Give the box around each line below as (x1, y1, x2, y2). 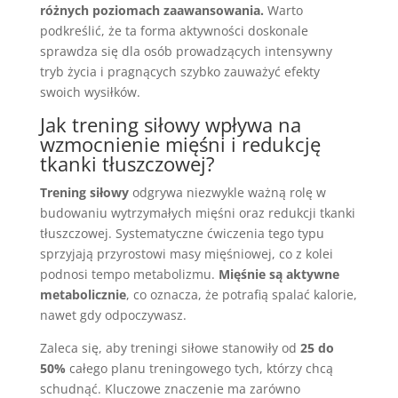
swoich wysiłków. (39, 84, 140, 100)
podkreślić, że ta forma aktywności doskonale (39, 22, 308, 39)
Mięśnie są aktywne (218, 266, 339, 283)
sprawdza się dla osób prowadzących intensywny (39, 43, 332, 60)
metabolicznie (39, 286, 126, 303)
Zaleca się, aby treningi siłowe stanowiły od (39, 339, 300, 356)
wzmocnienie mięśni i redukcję (39, 131, 321, 157)
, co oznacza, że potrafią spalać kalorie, (125, 286, 357, 303)
